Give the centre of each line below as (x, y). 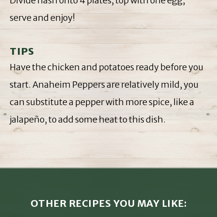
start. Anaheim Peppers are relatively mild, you (104, 85)
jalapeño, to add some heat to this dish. (88, 120)
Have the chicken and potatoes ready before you (107, 67)
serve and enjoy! (42, 18)
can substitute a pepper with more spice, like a (102, 102)
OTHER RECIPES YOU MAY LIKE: (108, 203)
